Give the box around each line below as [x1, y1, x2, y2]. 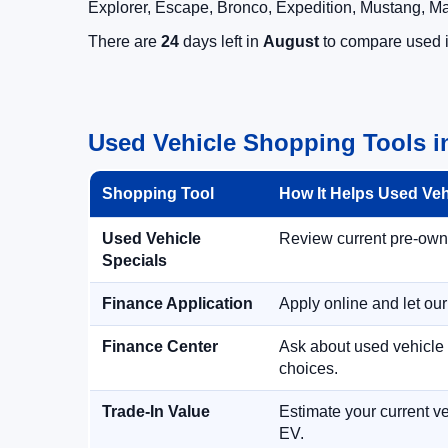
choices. [279, 360, 338, 377]
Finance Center [102, 338, 218, 355]
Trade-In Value [102, 403, 210, 420]
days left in [179, 33, 263, 50]
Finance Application [102, 295, 253, 312]
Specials [102, 252, 167, 269]
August [263, 33, 319, 50]
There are [88, 33, 161, 50]
